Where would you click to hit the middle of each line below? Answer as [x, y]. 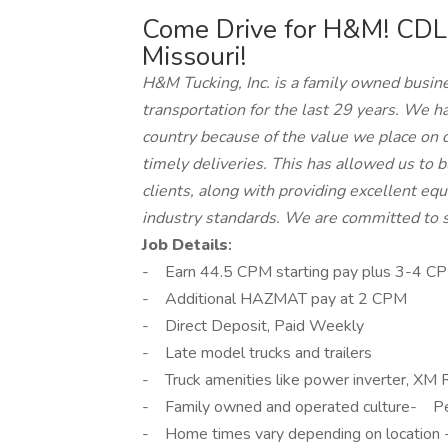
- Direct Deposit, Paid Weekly [253, 326]
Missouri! [194, 56]
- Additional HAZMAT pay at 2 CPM [274, 299]
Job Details [185, 245]
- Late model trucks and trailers [259, 353]
